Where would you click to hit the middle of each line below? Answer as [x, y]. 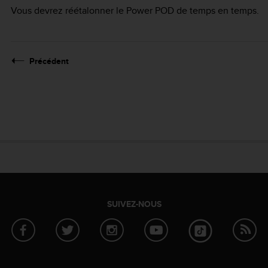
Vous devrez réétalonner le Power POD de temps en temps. [135, 10]
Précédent [49, 61]
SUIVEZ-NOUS [134, 204]
